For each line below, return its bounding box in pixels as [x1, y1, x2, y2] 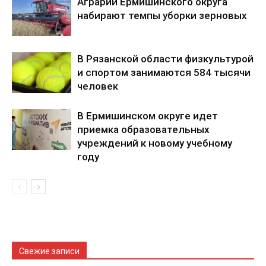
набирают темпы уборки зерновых [77, 9, 247, 22]
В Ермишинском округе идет [77, 110, 218, 122]
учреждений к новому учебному [77, 137, 232, 150]
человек [77, 80, 118, 93]
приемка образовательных [77, 123, 210, 136]
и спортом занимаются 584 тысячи [77, 66, 251, 79]
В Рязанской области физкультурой [77, 53, 254, 65]
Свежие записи [19, 246, 80, 256]
